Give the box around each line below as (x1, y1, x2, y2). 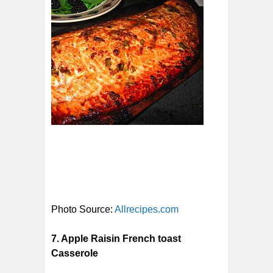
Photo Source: (51, 204, 115, 214)
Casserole (51, 247, 98, 258)
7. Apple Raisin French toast (51, 233, 181, 244)
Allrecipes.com (115, 204, 179, 214)
